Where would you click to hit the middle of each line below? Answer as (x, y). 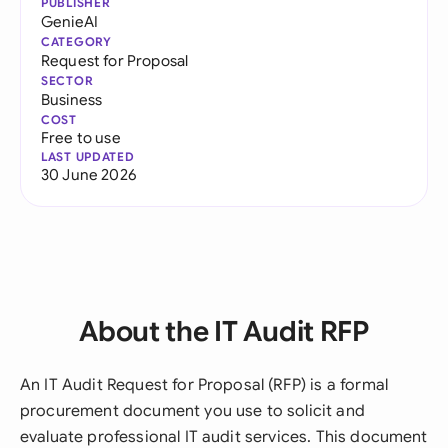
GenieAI (70, 21)
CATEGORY (76, 41)
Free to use (81, 137)
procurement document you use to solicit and (192, 411)
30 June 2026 (88, 174)
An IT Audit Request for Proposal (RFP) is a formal (204, 385)
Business (72, 99)
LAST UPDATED (88, 156)
